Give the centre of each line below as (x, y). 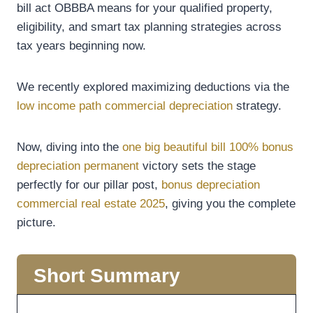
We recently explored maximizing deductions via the (153, 87)
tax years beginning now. (81, 46)
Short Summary (107, 276)
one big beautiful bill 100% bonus (208, 147)
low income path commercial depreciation (125, 106)
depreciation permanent (80, 166)
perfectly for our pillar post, (89, 185)
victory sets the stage (199, 166)
